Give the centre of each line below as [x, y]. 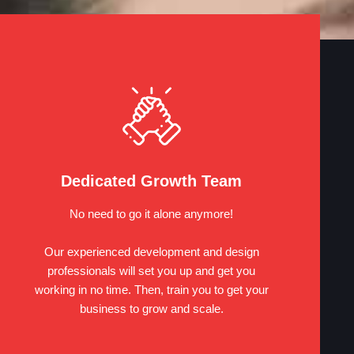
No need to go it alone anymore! [152, 213]
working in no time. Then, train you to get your [151, 289]
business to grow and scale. [151, 308]
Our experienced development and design [151, 251]
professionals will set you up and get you [152, 270]
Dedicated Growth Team [152, 181]
